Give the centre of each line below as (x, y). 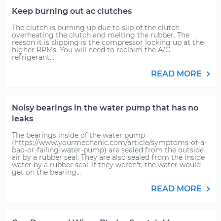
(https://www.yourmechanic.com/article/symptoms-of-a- (109, 143)
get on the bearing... (46, 172)
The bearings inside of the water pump (78, 135)
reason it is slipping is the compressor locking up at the (108, 42)
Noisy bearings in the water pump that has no (105, 108)
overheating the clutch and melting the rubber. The (101, 35)
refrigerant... (33, 57)
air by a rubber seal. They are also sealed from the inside (108, 157)
